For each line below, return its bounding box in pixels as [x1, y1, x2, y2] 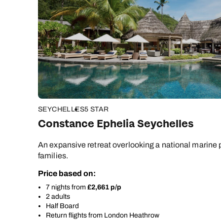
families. [38, 151, 68, 160]
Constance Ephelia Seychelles [38, 117, 193, 132]
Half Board [46, 202, 79, 210]
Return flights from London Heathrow [46, 212, 159, 220]
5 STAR [84, 106, 109, 113]
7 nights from [46, 184, 87, 191]
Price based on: [38, 169, 96, 178]
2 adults [46, 193, 70, 201]
